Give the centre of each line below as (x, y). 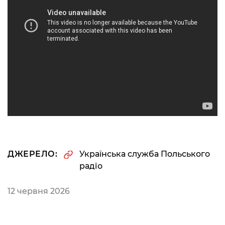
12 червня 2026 (39, 191)
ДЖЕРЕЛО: (32, 154)
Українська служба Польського (145, 154)
